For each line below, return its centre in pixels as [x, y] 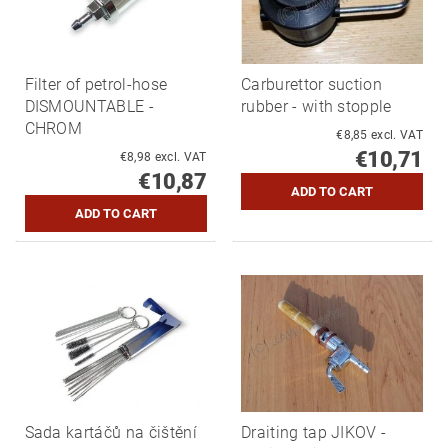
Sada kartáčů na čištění [110, 433]
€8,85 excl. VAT [397, 135]
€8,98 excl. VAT [180, 157]
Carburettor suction [312, 85]
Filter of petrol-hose [96, 85]
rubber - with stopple [316, 107]
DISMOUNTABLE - [89, 107]
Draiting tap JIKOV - [314, 433]
